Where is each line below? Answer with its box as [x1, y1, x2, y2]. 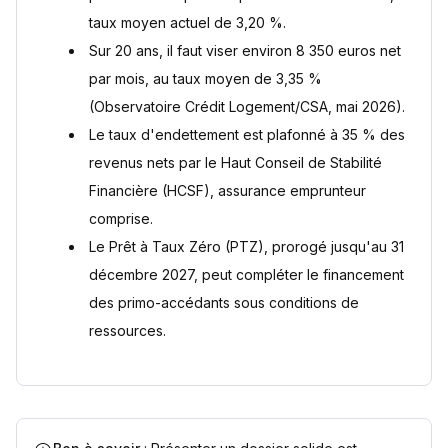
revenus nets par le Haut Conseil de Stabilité [89, 154, 382, 171]
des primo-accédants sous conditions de [89, 294, 359, 311]
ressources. [89, 322, 166, 339]
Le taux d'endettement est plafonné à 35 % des [89, 126, 405, 143]
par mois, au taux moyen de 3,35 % [89, 70, 322, 87]
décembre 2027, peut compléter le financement [89, 266, 404, 283]
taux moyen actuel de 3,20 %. [89, 14, 286, 31]
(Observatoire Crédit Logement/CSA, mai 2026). [89, 98, 405, 115]
